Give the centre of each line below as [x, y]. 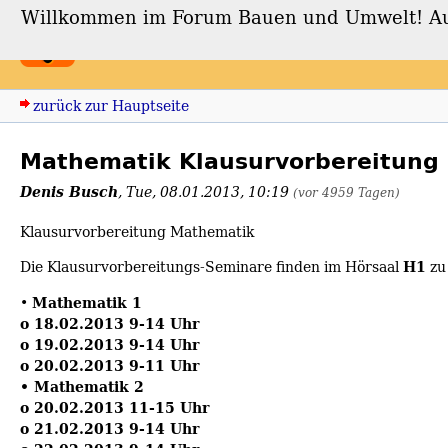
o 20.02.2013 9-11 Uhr [109, 365]
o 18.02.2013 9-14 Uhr [109, 323]
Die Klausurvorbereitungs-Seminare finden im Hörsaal [211, 267]
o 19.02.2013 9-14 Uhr [109, 344]
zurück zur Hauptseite [111, 105]
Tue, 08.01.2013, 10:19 [209, 191]
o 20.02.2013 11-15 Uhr [114, 407]
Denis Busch [69, 191]
